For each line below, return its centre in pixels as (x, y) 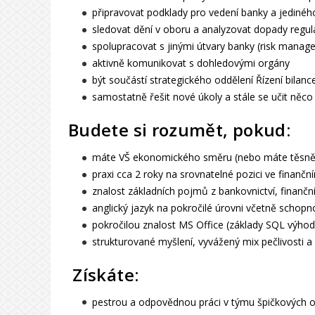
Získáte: (103, 274)
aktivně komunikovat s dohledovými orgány (191, 63)
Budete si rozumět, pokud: (179, 129)
